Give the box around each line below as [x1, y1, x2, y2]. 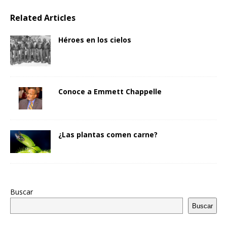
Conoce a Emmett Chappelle [58, 86, 162, 96]
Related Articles [10, 12, 75, 24]
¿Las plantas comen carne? [58, 130, 158, 140]
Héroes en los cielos [58, 35, 131, 45]
